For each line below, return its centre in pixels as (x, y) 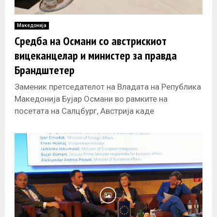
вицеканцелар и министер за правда (96, 55)
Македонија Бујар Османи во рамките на (91, 99)
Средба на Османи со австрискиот (91, 41)
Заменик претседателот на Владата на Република (108, 86)
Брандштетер (45, 70)
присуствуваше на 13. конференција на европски (107, 123)
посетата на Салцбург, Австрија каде (84, 111)
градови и (33, 135)
